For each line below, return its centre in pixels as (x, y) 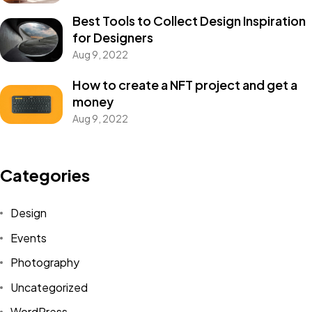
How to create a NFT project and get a (185, 85)
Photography (45, 263)
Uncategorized (49, 287)
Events (28, 237)
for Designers (112, 38)
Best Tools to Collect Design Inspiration (189, 21)
